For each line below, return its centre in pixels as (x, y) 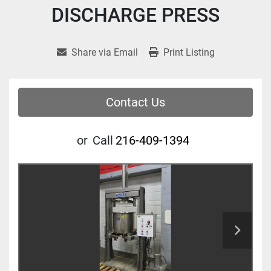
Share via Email (104, 53)
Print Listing (189, 53)
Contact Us (135, 103)
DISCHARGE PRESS (135, 15)
